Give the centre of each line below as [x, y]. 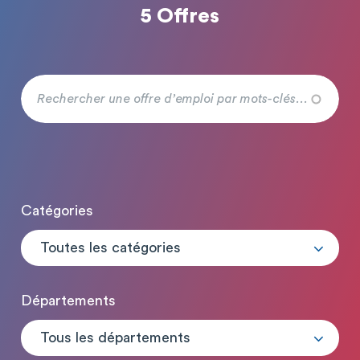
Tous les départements [115, 337]
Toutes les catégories [110, 247]
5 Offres [180, 16]
